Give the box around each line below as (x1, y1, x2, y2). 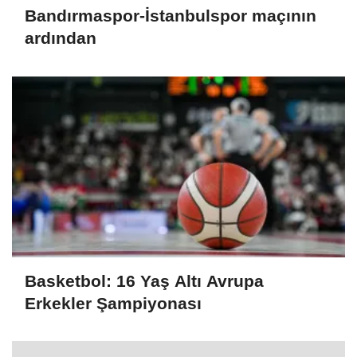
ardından (25, 29, 96, 48)
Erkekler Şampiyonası (25, 293, 202, 312)
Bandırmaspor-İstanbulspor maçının (25, 6, 316, 25)
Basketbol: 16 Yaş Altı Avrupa (25, 271, 264, 290)
